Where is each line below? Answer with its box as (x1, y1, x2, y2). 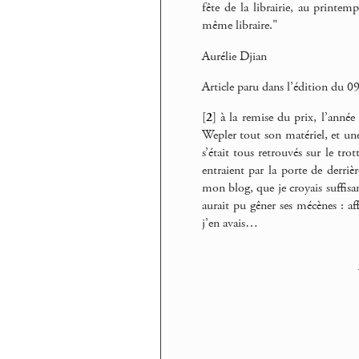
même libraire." (201, 17, 277, 34)
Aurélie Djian (201, 47, 267, 65)
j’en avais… (201, 215, 258, 232)
